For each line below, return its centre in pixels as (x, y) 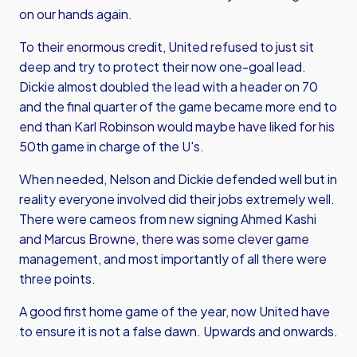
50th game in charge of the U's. (112, 146)
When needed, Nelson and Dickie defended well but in (178, 179)
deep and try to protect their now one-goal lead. (163, 67)
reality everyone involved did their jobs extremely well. (177, 199)
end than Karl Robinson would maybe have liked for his (177, 126)
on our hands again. (76, 14)
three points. (57, 279)
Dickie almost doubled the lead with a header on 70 (169, 86)
